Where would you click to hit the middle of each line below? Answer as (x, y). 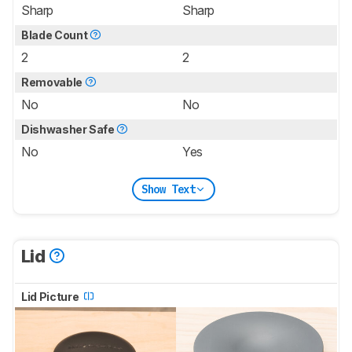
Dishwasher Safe (69, 130)
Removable (53, 82)
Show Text (168, 189)
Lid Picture (51, 297)
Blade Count (55, 35)
